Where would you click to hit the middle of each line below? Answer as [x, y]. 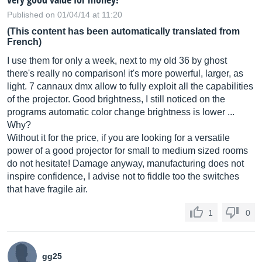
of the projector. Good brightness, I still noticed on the [116, 99]
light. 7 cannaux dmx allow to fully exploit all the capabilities [130, 86]
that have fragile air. [47, 189]
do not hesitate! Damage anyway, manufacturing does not [125, 163]
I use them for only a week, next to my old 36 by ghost [117, 61]
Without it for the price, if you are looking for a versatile [118, 138]
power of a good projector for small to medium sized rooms [127, 151]
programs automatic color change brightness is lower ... [121, 112]
